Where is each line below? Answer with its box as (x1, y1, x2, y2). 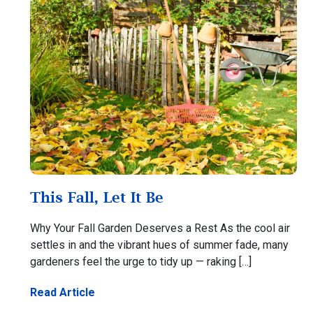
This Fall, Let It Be (30, 188, 164, 205)
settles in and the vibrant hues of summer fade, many (30, 238, 289, 252)
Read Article (30, 285, 96, 299)
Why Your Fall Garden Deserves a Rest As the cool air (30, 221, 291, 235)
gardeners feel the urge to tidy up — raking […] (30, 254, 252, 268)
